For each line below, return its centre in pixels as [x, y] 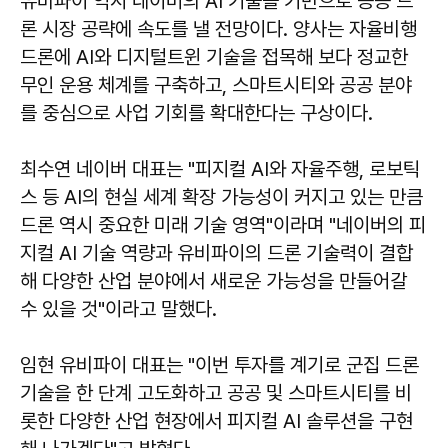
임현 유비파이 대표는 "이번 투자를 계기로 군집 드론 [219, 365]
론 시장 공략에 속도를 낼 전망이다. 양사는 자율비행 [218, 29]
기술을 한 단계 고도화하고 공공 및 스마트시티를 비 [216, 393]
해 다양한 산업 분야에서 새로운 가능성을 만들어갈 [213, 281]
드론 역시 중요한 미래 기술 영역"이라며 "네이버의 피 [223, 225]
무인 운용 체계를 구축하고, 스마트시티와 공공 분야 [216, 85]
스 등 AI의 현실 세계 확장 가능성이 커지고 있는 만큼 [221, 197]
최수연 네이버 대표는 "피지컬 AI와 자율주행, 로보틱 [220, 169]
